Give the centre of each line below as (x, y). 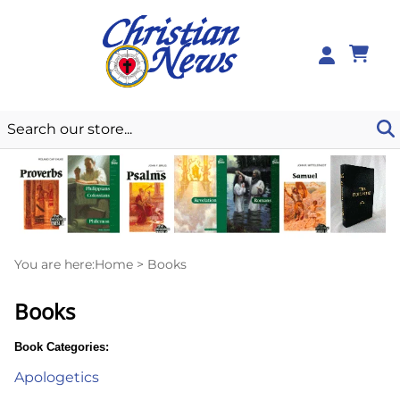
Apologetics (57, 378)
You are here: (54, 265)
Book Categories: (62, 347)
